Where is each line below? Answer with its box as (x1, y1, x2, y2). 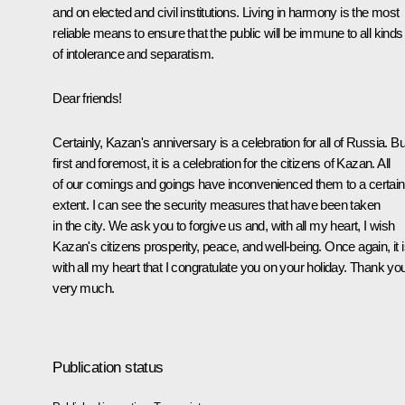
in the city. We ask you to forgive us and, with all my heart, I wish (52, 218, 395, 234)
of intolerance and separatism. (52, 46, 214, 62)
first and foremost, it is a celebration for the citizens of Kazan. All (52, 155, 391, 172)
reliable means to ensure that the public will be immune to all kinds (52, 25, 403, 42)
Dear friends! (52, 90, 122, 107)
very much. (52, 280, 115, 297)
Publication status (52, 358, 164, 376)
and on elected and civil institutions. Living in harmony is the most (52, 5, 400, 21)
